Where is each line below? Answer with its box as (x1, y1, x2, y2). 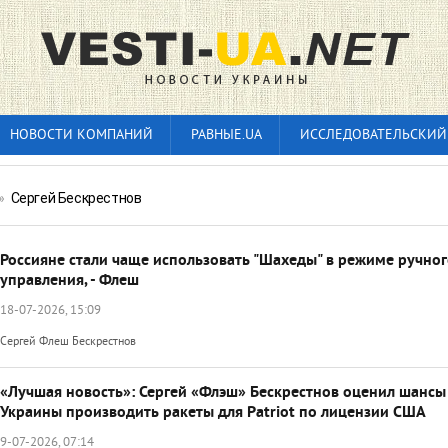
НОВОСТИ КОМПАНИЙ (10, 127, 153, 144)
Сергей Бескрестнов (10, 190, 142, 206)
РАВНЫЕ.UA (191, 127, 262, 144)
